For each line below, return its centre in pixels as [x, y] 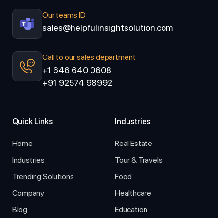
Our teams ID [67, 15]
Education [133, 209]
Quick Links [35, 121]
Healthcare [136, 193]
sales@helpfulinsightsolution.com [108, 27]
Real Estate [136, 143]
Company [31, 193]
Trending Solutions [45, 176]
